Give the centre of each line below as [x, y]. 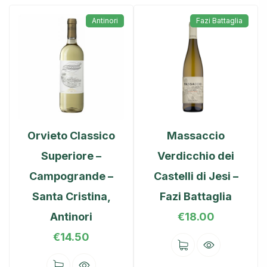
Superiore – [71, 156]
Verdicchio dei [196, 156]
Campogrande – [71, 176]
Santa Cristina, [71, 197]
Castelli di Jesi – [196, 176]
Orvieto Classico [71, 136]
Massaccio [196, 136]
